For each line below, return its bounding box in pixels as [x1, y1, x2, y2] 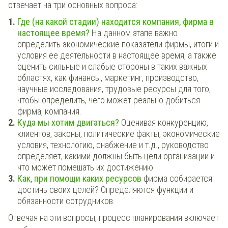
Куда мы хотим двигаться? [17, 117, 121, 128]
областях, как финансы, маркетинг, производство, [17, 72, 198, 83]
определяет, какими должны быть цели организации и [17, 150, 215, 161]
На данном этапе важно [92, 27, 178, 38]
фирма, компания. [17, 105, 81, 117]
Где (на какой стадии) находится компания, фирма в [17, 16, 214, 27]
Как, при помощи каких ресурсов [17, 173, 141, 184]
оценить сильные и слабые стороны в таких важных [17, 61, 207, 72]
